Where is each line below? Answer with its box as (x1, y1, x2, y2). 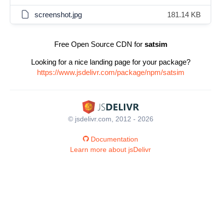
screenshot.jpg (35, 10, 82, 19)
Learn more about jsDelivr (70, 145, 151, 153)
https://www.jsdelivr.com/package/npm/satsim (37, 68, 184, 76)
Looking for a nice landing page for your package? (31, 58, 190, 66)
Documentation (91, 135, 138, 143)
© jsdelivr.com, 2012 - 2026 (68, 114, 153, 123)
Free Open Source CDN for (54, 40, 145, 48)
